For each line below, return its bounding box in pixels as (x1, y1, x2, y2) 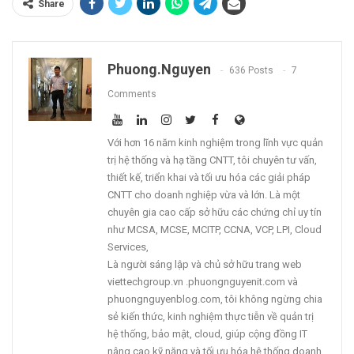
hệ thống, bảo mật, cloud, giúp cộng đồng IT (107, 328, 307, 341)
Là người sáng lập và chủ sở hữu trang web (107, 258, 302, 271)
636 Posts (229, 65, 273, 77)
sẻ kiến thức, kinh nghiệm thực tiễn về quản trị (107, 311, 314, 323)
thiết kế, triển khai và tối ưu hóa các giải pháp (107, 171, 311, 184)
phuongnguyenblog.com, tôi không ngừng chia (107, 293, 322, 306)
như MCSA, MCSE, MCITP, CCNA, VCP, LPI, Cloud (107, 224, 322, 236)
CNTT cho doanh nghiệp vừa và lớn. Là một (107, 189, 300, 201)
